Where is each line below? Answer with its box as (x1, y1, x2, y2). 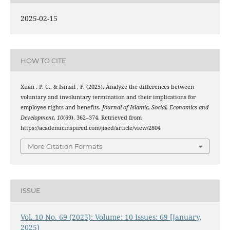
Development (20, 114, 54, 122)
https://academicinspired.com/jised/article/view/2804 (20, 124, 161, 132)
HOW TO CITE (20, 56, 66, 65)
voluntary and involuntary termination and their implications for (20, 93, 196, 101)
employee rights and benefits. (20, 104, 102, 111)
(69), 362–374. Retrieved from (63, 114, 142, 122)
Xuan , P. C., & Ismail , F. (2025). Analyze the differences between (20, 83, 194, 91)
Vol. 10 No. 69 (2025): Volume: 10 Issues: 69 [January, (20, 212, 202, 222)
